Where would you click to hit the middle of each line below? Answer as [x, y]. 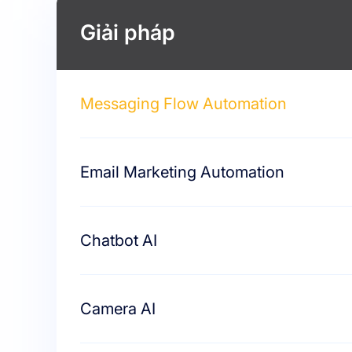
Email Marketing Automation [182, 172]
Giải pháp [128, 32]
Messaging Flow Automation [183, 104]
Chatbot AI [119, 240]
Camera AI [118, 309]
